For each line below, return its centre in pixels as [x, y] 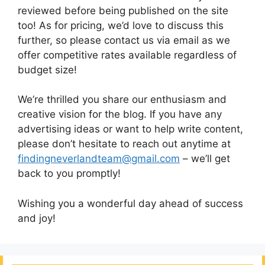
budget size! [47, 70]
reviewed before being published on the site [123, 10]
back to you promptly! [71, 174]
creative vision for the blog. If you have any [120, 114]
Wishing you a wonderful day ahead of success [130, 203]
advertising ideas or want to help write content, [130, 129]
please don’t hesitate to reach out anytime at [124, 144]
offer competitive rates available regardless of [127, 55]
